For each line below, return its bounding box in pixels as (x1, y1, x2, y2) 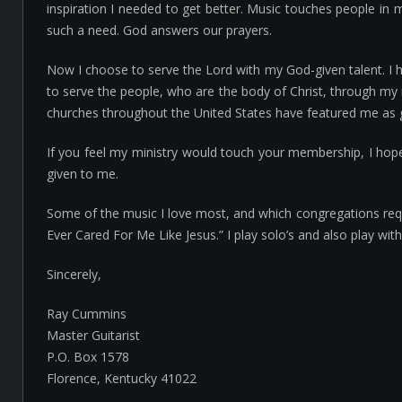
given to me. (46, 165, 118, 182)
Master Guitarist (46, 327, 140, 344)
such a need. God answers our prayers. (46, 22, 272, 39)
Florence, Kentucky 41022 (46, 370, 197, 387)
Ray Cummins (46, 305, 127, 322)
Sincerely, (46, 266, 101, 283)
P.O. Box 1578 (46, 348, 129, 365)
